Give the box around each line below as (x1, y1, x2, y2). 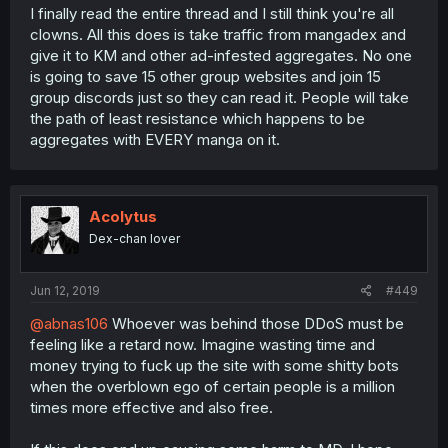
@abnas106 (30, 313, 108, 333)
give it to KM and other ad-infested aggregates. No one (30, 46, 412, 65)
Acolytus (89, 207, 157, 226)
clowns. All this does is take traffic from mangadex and (30, 25, 406, 44)
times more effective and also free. (30, 397, 273, 417)
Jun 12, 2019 (30, 282, 100, 298)
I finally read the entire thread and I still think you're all (30, 4, 394, 23)
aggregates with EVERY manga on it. (30, 130, 280, 149)
